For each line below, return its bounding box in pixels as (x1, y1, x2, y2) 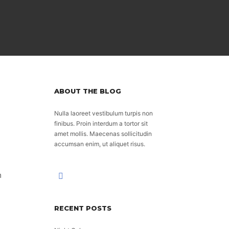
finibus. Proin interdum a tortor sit (54, 120, 148, 127)
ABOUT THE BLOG (54, 87, 121, 95)
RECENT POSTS (54, 204, 111, 212)
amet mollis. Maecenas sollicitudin (54, 130, 152, 138)
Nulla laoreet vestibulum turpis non (54, 109, 153, 117)
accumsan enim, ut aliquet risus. (54, 140, 145, 148)
